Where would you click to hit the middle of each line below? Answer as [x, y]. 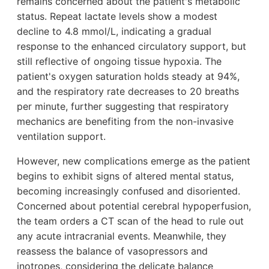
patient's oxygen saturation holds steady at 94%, [128, 76]
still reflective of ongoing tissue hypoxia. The [119, 61]
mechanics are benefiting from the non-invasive [125, 121]
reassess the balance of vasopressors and [112, 251]
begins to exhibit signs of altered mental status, [125, 176]
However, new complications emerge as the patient [134, 161]
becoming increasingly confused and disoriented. [128, 191]
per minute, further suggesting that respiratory [123, 106]
